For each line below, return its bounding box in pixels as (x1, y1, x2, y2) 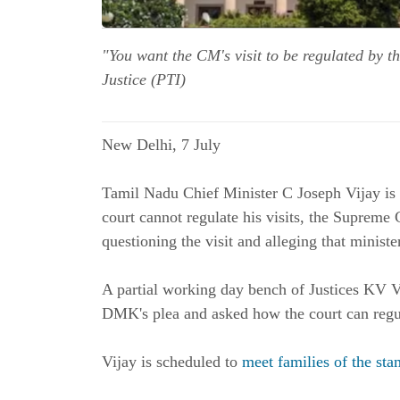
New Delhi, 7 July (102, 136, 229, 154)
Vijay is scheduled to (102, 353, 242, 371)
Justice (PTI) (102, 71, 186, 89)
